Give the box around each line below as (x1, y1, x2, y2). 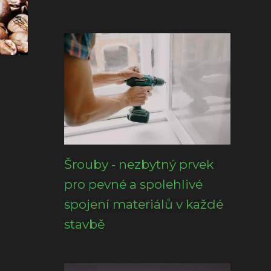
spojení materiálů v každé (64, 197, 223, 212)
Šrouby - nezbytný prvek (64, 157, 214, 172)
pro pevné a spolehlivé (64, 177, 203, 192)
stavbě (64, 217, 105, 232)
